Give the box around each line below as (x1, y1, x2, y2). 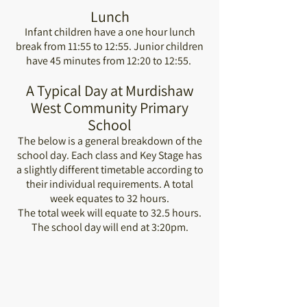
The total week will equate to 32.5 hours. (18, 206, 201, 220)
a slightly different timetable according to (16, 162, 204, 177)
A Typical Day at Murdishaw (25, 81, 194, 100)
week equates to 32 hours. (50, 191, 169, 206)
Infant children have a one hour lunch (24, 25, 195, 39)
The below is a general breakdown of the (17, 134, 202, 148)
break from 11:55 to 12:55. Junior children (16, 39, 204, 53)
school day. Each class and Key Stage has (17, 148, 202, 162)
